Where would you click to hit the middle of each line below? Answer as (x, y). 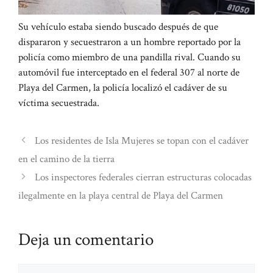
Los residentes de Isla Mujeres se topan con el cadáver (142, 140)
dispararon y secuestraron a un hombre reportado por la (129, 42)
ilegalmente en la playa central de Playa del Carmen (121, 195)
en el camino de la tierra (66, 159)
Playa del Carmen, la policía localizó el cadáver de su (123, 87)
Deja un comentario (86, 239)
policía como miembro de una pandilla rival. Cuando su (129, 57)
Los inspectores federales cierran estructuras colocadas (144, 177)
